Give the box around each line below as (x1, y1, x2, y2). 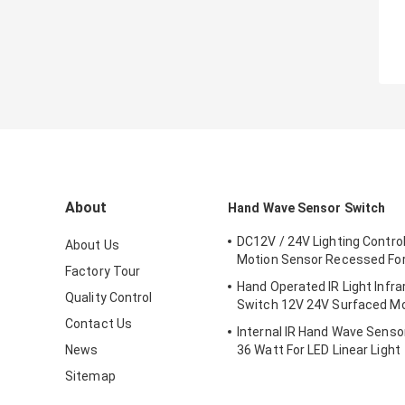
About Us (65, 238, 119, 253)
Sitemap (65, 369, 116, 384)
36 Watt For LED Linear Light (237, 343, 400, 358)
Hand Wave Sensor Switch (228, 201, 386, 216)
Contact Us (65, 316, 132, 332)
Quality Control (65, 290, 153, 306)
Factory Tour (65, 264, 141, 279)
